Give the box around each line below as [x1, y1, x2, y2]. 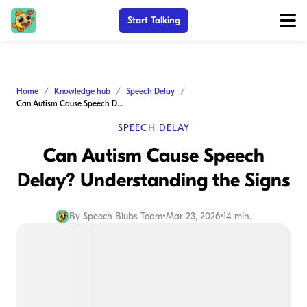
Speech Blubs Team [83, 210, 162, 222]
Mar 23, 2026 [166, 210, 220, 222]
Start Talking [127, 14, 180, 26]
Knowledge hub [54, 86, 110, 96]
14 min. [223, 210, 251, 222]
